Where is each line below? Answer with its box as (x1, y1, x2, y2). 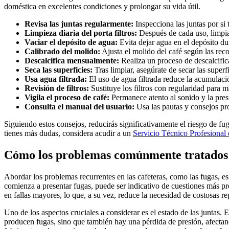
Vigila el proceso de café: (25, 93, 109, 102)
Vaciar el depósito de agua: (25, 38, 118, 47)
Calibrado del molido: (25, 47, 100, 56)
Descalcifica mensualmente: (25, 56, 119, 65)
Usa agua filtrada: (25, 75, 87, 84)
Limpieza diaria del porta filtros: (25, 29, 137, 38)
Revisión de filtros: (25, 84, 89, 93)
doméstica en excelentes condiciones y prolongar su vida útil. (4, 2, 200, 11)
